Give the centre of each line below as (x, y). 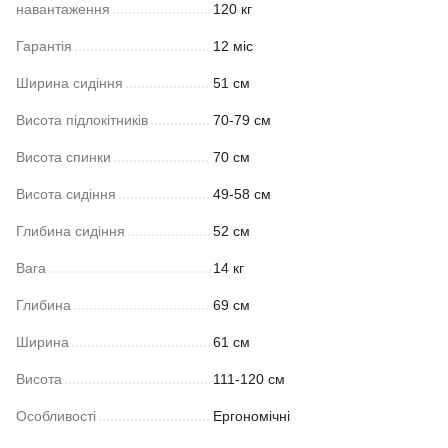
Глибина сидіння (70, 230)
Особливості (56, 415)
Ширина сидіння (69, 82)
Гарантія (44, 45)
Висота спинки (63, 156)
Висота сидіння (66, 193)
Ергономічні (251, 415)
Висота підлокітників (82, 119)
